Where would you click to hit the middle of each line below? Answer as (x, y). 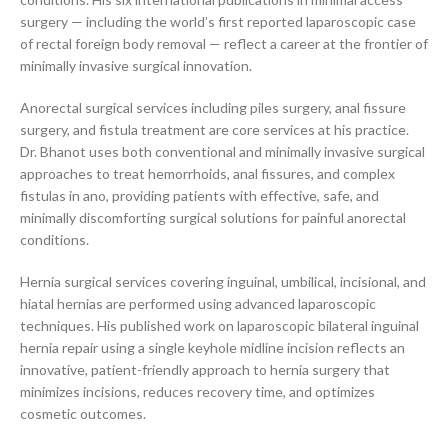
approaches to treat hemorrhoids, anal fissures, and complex (207, 173)
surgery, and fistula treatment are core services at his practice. (214, 129)
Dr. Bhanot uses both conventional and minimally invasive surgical (222, 151)
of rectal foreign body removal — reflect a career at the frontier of (224, 43)
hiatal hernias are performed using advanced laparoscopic (198, 303)
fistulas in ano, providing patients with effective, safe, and (199, 195)
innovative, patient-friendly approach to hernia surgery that (205, 369)
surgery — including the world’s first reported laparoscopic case (218, 21)
